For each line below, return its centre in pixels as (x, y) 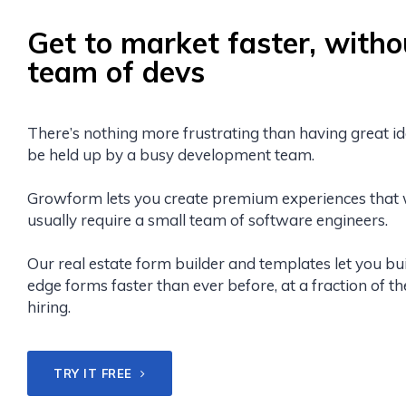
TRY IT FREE (95, 374)
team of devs (116, 72)
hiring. (49, 307)
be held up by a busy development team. (171, 155)
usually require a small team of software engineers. (208, 220)
